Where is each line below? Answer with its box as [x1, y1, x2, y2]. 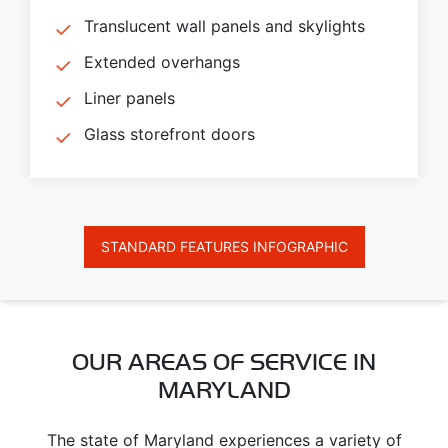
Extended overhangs [84, 51, 240, 72]
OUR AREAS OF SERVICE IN [72, 348, 376, 376]
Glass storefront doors [84, 123, 255, 144]
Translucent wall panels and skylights [84, 15, 365, 36]
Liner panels [84, 87, 175, 108]
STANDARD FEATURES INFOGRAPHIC [100, 238, 348, 256]
